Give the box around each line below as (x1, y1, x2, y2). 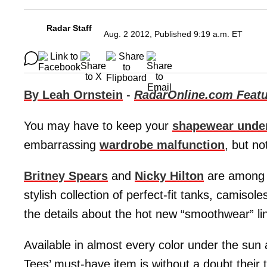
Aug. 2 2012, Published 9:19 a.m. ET (104, 29, 243, 39)
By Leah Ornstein (24, 88, 123, 102)
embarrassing (24, 138, 100, 152)
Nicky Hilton (135, 169, 204, 183)
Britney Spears (24, 169, 108, 183)
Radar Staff (46, 23, 92, 33)
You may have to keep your (24, 119, 172, 133)
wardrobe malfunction (100, 138, 225, 152)
